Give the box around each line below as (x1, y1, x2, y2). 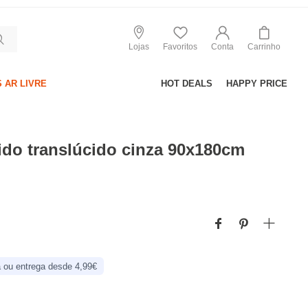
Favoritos (163, 41, 197, 52)
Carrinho (247, 41, 280, 52)
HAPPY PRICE (226, 78, 287, 89)
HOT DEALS (161, 78, 212, 89)
